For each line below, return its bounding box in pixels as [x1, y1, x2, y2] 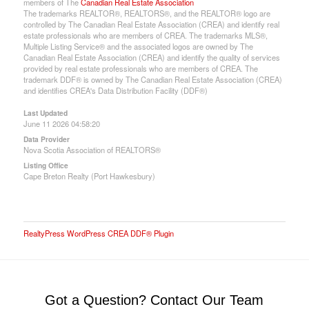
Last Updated [23, 107, 68, 118]
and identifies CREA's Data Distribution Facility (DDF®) [23, 84, 208, 96]
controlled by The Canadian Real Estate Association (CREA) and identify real [23, 18, 279, 30]
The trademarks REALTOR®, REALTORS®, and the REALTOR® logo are [23, 7, 270, 19]
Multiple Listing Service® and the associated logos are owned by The [23, 40, 253, 52]
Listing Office [23, 159, 68, 170]
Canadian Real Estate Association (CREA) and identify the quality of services [23, 51, 280, 63]
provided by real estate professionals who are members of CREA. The [23, 62, 258, 74]
